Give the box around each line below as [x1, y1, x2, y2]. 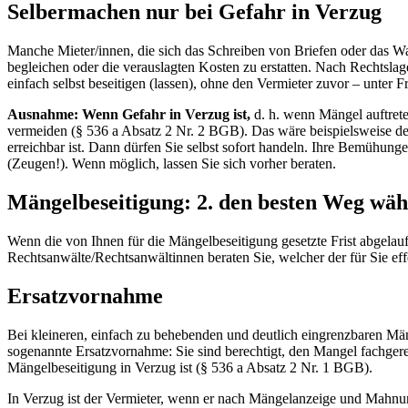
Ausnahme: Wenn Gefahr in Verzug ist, [7, 107, 250, 123]
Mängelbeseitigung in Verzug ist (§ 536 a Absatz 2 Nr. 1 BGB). [7, 359, 372, 375]
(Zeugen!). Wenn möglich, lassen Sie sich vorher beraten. [7, 156, 336, 172]
